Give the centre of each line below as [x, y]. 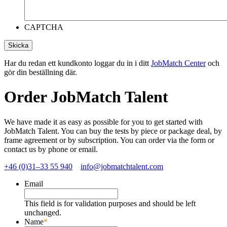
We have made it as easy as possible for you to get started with [103, 122]
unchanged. [43, 212]
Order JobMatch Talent [86, 97]
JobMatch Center [178, 63]
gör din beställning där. [41, 72]
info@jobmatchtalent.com [122, 166]
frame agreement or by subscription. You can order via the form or [109, 140]
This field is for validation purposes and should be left [110, 203]
